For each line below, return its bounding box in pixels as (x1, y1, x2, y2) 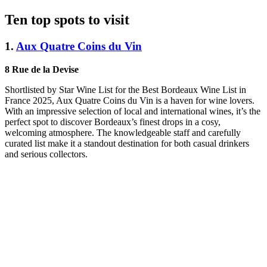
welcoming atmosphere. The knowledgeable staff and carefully (5, 127, 241, 138)
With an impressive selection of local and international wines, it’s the (5, 105, 260, 116)
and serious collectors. (5, 148, 88, 159)
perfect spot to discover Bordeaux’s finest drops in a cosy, (5, 116, 221, 127)
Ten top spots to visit (5, 12, 129, 28)
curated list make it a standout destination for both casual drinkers (5, 138, 249, 148)
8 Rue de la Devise (5, 64, 79, 74)
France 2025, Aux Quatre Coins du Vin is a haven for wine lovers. (5, 95, 254, 105)
